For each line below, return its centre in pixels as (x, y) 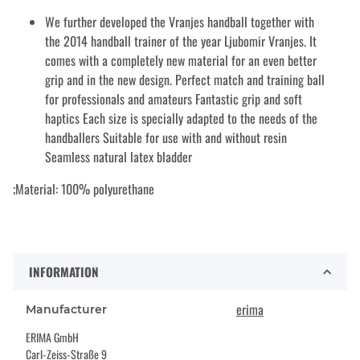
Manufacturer (66, 310)
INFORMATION (64, 272)
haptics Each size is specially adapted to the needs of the (181, 119)
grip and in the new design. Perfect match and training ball (185, 80)
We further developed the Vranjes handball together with (180, 22)
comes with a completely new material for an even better (181, 61)
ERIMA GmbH (52, 337)
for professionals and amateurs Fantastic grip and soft (174, 99)
